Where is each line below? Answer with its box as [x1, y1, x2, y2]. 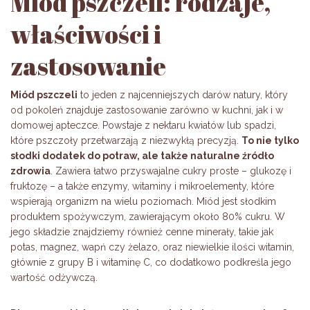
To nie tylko [241, 135, 299, 147]
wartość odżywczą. [10, 272, 98, 284]
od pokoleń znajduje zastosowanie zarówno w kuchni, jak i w [10, 104, 283, 116]
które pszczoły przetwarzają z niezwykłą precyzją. [10, 135, 241, 147]
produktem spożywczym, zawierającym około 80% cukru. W [10, 211, 285, 223]
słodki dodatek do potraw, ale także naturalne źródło [10, 150, 274, 162]
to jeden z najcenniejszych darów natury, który [77, 89, 288, 101]
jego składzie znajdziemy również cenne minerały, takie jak [10, 226, 273, 238]
